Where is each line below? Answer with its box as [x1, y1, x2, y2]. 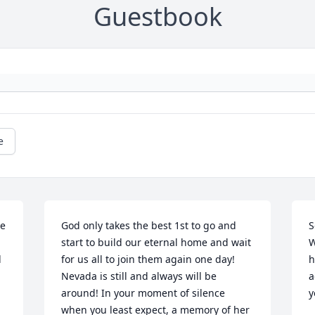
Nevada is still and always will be [61, 269, 217, 283]
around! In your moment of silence [61, 286, 226, 300]
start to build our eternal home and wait [61, 236, 252, 250]
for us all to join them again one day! [61, 252, 236, 266]
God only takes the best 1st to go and [61, 219, 237, 233]
